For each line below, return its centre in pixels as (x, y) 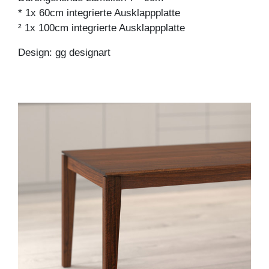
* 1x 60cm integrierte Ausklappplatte (99, 13)
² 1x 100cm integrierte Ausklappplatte (101, 28)
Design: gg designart (64, 52)
